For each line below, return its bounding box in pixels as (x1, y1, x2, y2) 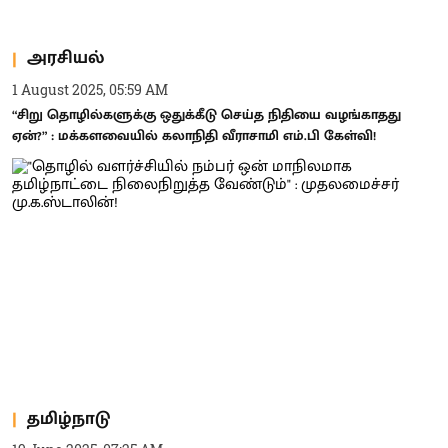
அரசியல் (27, 43, 104, 73)
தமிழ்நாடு (27, 403, 110, 434)
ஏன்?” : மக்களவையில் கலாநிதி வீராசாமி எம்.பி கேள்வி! (12, 123, 376, 147)
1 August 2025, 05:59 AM (12, 79, 168, 99)
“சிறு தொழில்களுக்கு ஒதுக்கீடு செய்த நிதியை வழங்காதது (12, 102, 401, 126)
